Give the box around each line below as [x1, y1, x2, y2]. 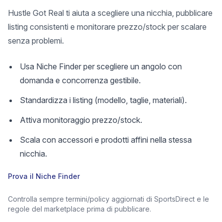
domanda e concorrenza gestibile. [20, 75, 141, 85]
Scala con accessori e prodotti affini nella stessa [20, 135, 192, 145]
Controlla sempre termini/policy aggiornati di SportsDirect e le [8, 195, 209, 203]
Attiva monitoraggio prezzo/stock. [20, 115, 142, 125]
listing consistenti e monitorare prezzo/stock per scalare [8, 22, 207, 32]
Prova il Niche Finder [8, 172, 80, 180]
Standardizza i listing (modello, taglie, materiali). [20, 95, 187, 105]
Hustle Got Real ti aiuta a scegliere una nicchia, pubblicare [8, 8, 213, 18]
